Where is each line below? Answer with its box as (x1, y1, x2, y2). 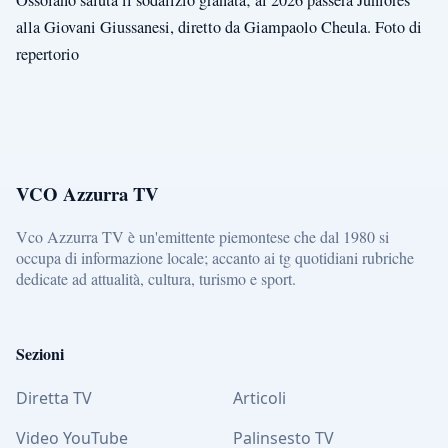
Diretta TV (16, 386, 92, 409)
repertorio (16, 42, 79, 65)
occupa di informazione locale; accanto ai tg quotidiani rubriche (16, 247, 414, 269)
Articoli (233, 386, 286, 409)
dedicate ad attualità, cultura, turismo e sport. (16, 268, 296, 290)
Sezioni (16, 342, 64, 366)
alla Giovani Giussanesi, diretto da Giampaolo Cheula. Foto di (16, 15, 422, 38)
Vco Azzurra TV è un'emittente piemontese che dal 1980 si (16, 226, 389, 248)
